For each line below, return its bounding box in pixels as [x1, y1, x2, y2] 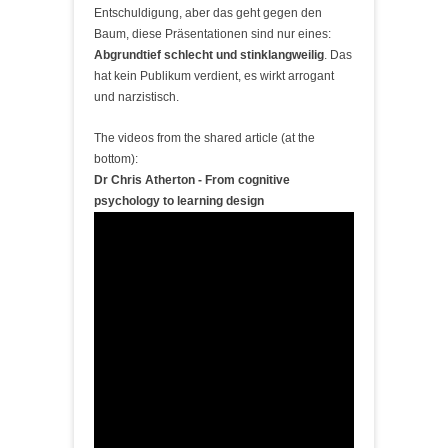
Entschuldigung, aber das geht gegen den [94, 6, 322, 20]
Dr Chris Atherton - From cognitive [94, 173, 290, 187]
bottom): [94, 152, 138, 166]
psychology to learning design [94, 194, 264, 208]
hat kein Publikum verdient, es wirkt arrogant [94, 69, 334, 83]
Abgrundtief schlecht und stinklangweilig [94, 48, 324, 62]
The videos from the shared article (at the [94, 131, 315, 145]
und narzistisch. [94, 90, 179, 104]
